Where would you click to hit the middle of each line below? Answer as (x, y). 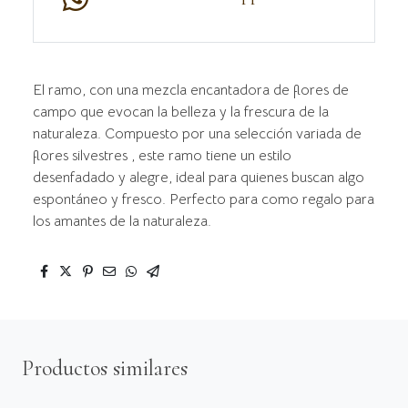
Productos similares (105, 368)
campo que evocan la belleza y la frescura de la (181, 112)
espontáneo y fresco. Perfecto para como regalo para (204, 199)
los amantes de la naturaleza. (122, 221)
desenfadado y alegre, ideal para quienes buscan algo (199, 177)
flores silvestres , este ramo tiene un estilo (162, 155)
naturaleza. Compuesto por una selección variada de (197, 133)
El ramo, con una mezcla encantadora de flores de (191, 90)
